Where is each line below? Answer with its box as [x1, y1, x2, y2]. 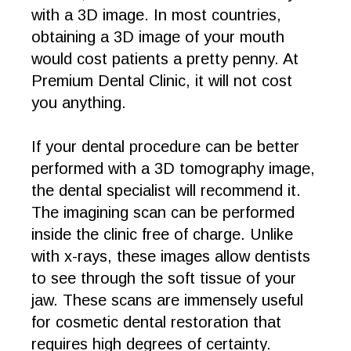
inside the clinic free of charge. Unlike [31, 226, 293, 243]
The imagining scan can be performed [31, 204, 295, 221]
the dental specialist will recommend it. [31, 182, 301, 199]
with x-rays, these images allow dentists [31, 248, 310, 265]
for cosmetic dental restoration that [31, 313, 281, 331]
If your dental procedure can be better [31, 138, 299, 155]
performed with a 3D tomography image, [31, 160, 315, 177]
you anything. [31, 94, 131, 111]
